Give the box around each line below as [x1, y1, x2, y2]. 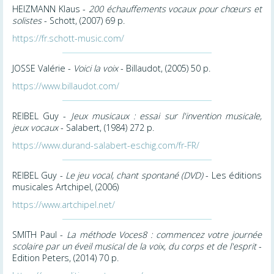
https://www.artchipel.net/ [12, 198, 115, 210]
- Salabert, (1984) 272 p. [58, 121, 154, 133]
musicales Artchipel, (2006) [12, 180, 119, 193]
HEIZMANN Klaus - [12, 2, 89, 15]
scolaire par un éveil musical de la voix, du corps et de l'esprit [12, 240, 256, 252]
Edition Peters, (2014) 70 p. [12, 251, 119, 264]
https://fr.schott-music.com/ [12, 32, 124, 44]
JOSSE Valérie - [12, 62, 73, 74]
